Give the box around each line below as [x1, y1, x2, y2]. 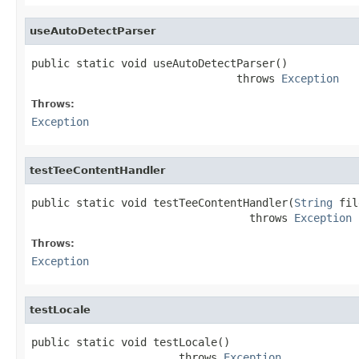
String [294, 196, 333, 209]
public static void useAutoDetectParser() [31, 56, 288, 70]
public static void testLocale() [31, 335, 230, 349]
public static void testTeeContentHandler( [31, 196, 294, 209]
